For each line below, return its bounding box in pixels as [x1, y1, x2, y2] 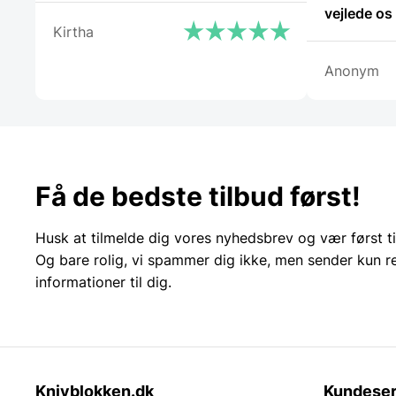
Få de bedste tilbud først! [35, 180, 361, 213]
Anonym [324, 62, 379, 80]
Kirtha [53, 23, 94, 42]
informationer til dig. [35, 273, 171, 292]
